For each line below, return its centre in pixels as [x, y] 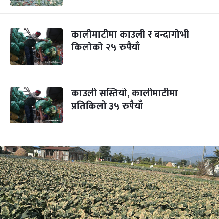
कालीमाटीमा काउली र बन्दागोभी [130, 35]
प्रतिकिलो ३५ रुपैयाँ [107, 106]
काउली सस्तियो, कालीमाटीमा [125, 93]
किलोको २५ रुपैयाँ [106, 47]
